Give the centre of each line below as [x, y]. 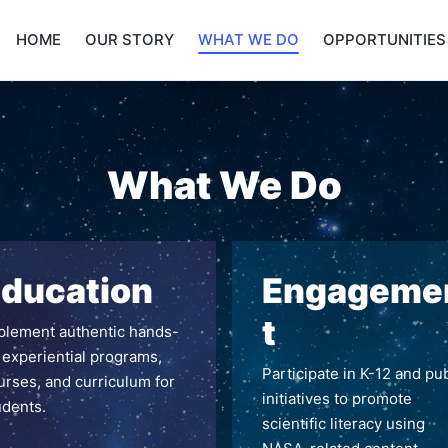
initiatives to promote [337, 398]
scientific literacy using [343, 423]
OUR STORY [129, 40]
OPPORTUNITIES [384, 40]
